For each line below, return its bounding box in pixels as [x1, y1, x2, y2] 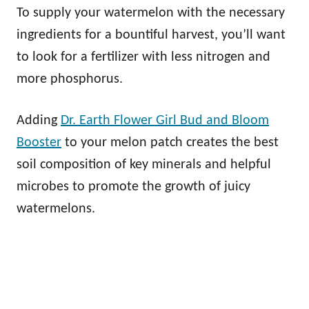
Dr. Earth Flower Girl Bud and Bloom [61, 114, 269, 128]
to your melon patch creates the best [61, 136, 279, 150]
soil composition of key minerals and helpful [17, 158, 271, 172]
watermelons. [17, 202, 95, 216]
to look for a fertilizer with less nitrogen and [17, 50, 270, 64]
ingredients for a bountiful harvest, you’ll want [17, 28, 286, 42]
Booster [17, 136, 61, 150]
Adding [17, 114, 61, 128]
